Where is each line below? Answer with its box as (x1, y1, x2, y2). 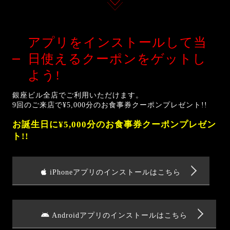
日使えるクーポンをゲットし (28, 52, 206, 66)
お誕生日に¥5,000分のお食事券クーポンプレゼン (12, 119, 216, 129)
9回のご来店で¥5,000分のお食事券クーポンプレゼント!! (12, 101, 207, 109)
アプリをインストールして (28, 35, 194, 50)
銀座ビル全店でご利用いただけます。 (12, 91, 143, 99)
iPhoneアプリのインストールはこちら (47, 168, 181, 176)
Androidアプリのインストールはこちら (50, 211, 187, 219)
